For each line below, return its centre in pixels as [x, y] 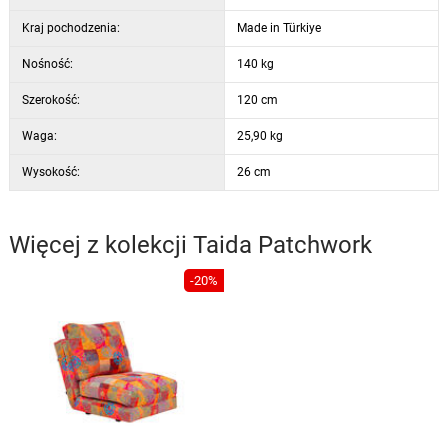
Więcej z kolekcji [100, 244]
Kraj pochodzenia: [70, 27]
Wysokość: [50, 171]
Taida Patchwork [282, 244]
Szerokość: [50, 99]
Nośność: [47, 63]
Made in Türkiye [278, 27]
